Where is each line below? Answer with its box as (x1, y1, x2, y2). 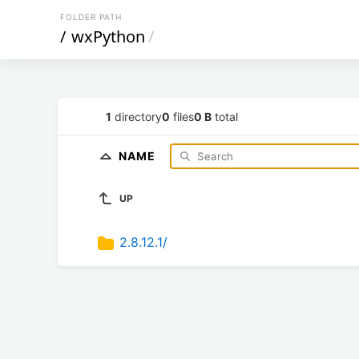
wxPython (71, 26, 145, 47)
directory (111, 109, 162, 123)
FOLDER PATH (60, 12, 122, 22)
